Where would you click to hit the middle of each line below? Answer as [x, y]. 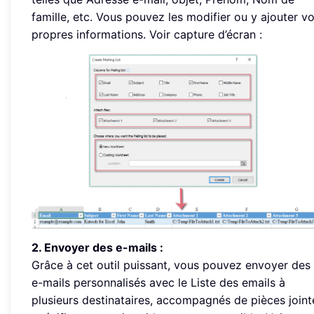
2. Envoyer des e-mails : [97, 247]
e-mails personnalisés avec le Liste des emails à [158, 282]
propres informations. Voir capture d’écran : [147, 35]
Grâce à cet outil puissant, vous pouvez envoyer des [171, 265]
